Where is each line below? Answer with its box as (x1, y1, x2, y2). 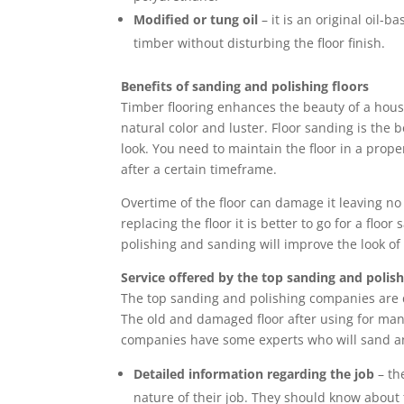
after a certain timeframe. (121, 161, 278, 179)
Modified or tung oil (133, 11, 259, 29)
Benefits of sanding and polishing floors (121, 78, 370, 96)
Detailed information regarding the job (133, 365, 375, 383)
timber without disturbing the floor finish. (133, 34, 386, 52)
